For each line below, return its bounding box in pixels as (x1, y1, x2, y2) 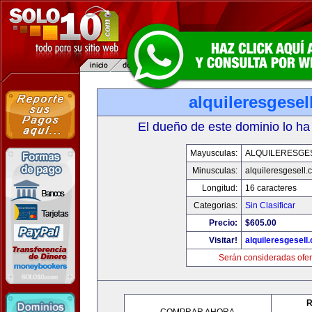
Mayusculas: (189, 148, 237, 158)
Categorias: (193, 201, 237, 210)
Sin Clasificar (244, 201, 295, 210)
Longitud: (201, 183, 237, 193)
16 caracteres (244, 183, 297, 193)
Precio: (208, 218, 237, 228)
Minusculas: (192, 166, 237, 175)
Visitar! (208, 235, 237, 245)
